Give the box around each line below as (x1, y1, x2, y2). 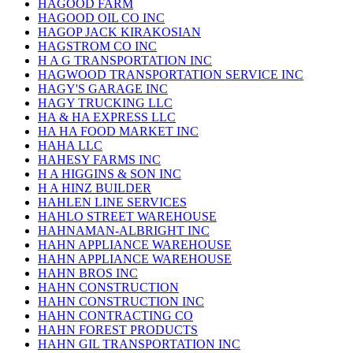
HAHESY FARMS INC (38, 153, 161, 167)
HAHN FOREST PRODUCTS (38, 323, 198, 337)
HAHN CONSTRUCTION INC (38, 295, 204, 309)
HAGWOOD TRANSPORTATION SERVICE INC (38, 68, 303, 82)
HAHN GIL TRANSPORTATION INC (38, 337, 240, 351)
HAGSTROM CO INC (38, 39, 157, 54)
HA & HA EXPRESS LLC (38, 110, 176, 124)
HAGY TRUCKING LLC (38, 96, 173, 110)
